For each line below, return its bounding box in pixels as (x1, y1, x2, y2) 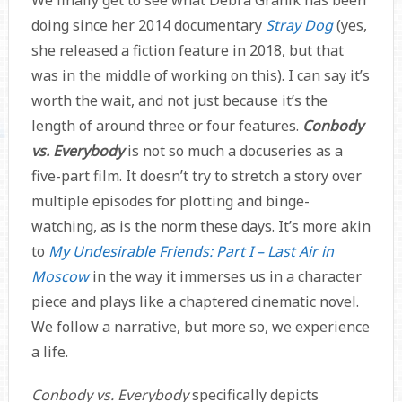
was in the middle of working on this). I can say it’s (31, 66, 370, 86)
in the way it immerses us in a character (92, 267, 362, 287)
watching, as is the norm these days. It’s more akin (31, 216, 371, 237)
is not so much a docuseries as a (127, 141, 343, 162)
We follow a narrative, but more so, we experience (31, 317, 370, 337)
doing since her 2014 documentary (31, 15, 266, 36)
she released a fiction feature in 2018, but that (31, 40, 344, 61)
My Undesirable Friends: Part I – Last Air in (48, 241, 334, 262)
